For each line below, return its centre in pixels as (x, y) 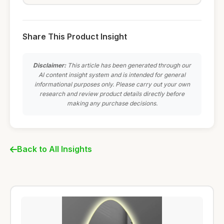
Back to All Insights (54, 149)
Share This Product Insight (75, 37)
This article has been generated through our (128, 65)
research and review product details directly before (112, 94)
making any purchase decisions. (112, 103)
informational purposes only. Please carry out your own (112, 84)
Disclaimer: (49, 65)
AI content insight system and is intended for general (112, 75)
